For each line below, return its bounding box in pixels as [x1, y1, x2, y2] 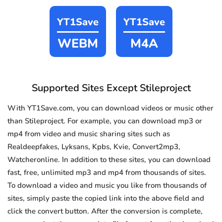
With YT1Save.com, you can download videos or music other [7, 103, 214, 113]
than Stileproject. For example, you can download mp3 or [7, 116, 202, 126]
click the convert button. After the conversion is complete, [7, 206, 203, 217]
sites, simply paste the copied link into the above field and [7, 193, 204, 204]
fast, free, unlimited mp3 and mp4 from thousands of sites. [7, 167, 206, 178]
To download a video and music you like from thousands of [7, 180, 207, 191]
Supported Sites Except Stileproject [31, 81, 191, 95]
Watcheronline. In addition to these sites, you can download [7, 155, 211, 165]
